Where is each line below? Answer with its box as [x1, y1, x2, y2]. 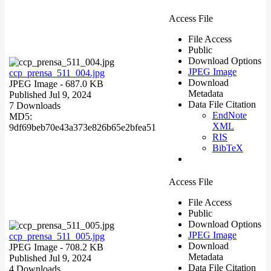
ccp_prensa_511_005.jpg [9, 230, 105, 241]
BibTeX [212, 142, 243, 153]
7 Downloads [9, 100, 60, 111]
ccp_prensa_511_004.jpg [9, 67, 105, 78]
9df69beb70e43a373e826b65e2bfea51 [9, 122, 156, 132]
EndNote [212, 109, 247, 120]
